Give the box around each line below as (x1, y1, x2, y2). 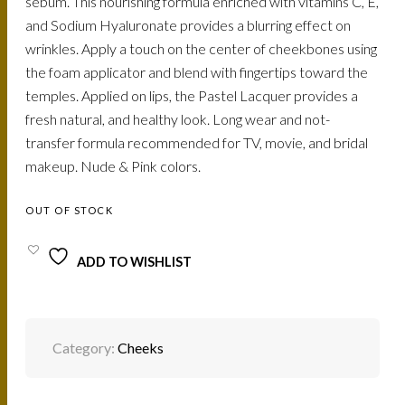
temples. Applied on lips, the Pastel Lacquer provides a (25, 87, 359, 105)
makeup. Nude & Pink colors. (25, 157, 202, 175)
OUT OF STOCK (25, 203, 114, 216)
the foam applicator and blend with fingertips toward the (25, 63, 369, 81)
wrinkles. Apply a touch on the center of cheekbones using (25, 40, 378, 58)
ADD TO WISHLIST (77, 253, 193, 269)
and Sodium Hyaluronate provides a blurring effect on (25, 16, 352, 34)
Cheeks (118, 338, 165, 356)
